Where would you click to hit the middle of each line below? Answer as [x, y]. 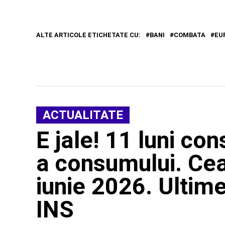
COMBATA [190, 35]
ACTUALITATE [83, 115]
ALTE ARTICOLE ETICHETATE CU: [88, 35]
